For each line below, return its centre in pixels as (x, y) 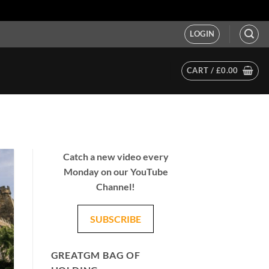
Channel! (116, 187)
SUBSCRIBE (116, 219)
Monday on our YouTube (116, 172)
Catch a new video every (116, 157)
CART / (201, 70)
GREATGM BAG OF (95, 255)
